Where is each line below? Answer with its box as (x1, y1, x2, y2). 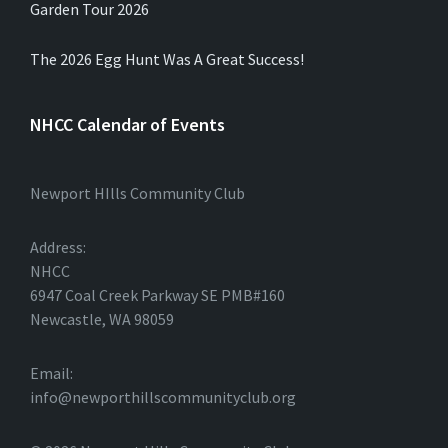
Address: (30, 237, 86, 257)
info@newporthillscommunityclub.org (30, 387, 296, 407)
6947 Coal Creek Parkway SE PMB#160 (30, 285, 285, 305)
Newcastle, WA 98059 (30, 309, 174, 329)
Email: (30, 363, 73, 383)
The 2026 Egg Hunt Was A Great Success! (30, 49, 304, 69)
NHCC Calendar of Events (30, 113, 225, 136)
